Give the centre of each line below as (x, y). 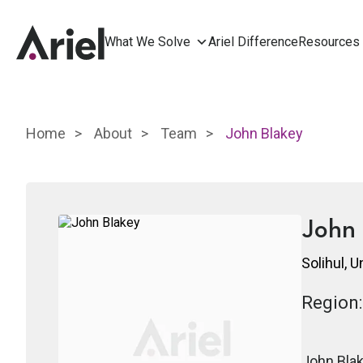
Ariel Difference (253, 42)
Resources (329, 42)
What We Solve (147, 42)
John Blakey (264, 133)
